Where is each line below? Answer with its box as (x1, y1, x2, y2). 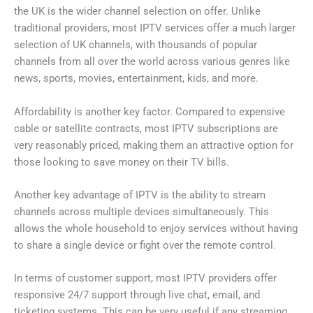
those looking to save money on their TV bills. (14, 155, 229, 168)
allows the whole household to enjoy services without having (14, 222, 298, 235)
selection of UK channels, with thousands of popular (14, 38, 257, 52)
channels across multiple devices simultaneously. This (14, 205, 269, 219)
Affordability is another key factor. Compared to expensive (14, 105, 285, 118)
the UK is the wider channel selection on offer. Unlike (14, 5, 261, 18)
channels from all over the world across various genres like (14, 55, 290, 68)
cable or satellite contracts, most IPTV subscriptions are (14, 122, 278, 135)
